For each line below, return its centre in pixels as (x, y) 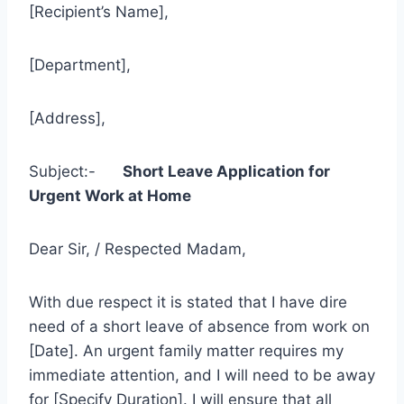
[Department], (80, 64)
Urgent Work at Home (110, 195)
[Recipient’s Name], (99, 11)
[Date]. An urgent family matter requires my (186, 350)
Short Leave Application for (226, 171)
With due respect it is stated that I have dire (188, 302)
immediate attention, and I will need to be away (202, 375)
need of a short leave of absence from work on (199, 326)
